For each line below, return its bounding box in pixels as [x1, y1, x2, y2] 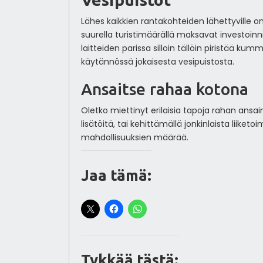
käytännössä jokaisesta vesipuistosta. [80, 55, 234, 68]
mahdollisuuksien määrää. [80, 131, 188, 143]
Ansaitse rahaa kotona [80, 79, 248, 98]
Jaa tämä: [80, 166, 151, 184]
